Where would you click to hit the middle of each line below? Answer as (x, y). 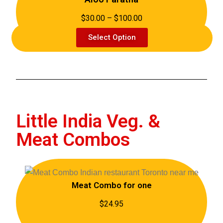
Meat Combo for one (111, 185)
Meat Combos (73, 140)
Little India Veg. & (88, 121)
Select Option (112, 37)
